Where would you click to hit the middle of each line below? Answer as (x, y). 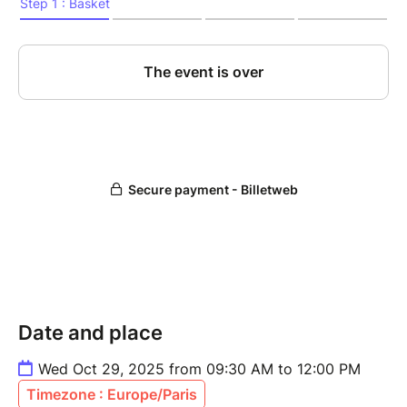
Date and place (90, 333)
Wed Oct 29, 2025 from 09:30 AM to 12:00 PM (199, 369)
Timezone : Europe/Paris (112, 395)
